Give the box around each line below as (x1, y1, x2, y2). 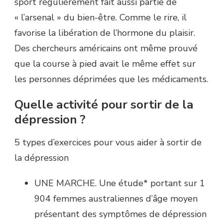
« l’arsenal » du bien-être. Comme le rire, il (14, 11, 187, 24)
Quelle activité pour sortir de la (14, 97, 194, 113)
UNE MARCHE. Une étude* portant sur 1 (34, 177, 205, 190)
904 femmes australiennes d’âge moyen (34, 193, 198, 205)
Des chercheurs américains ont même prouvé (14, 42, 198, 55)
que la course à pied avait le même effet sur (14, 58, 196, 70)
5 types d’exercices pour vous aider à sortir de (14, 136, 202, 149)
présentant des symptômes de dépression (34, 208, 207, 221)
